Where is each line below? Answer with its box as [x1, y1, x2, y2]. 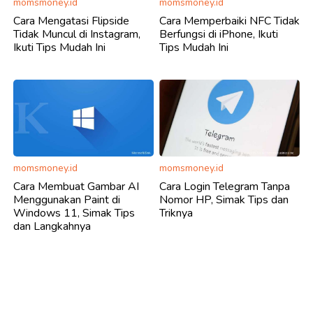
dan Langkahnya [13, 218, 91, 234]
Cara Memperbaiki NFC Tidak [159, 13, 300, 29]
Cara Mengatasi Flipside [13, 13, 129, 29]
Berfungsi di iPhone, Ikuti [159, 26, 278, 42]
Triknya [159, 205, 193, 221]
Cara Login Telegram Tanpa [159, 178, 290, 194]
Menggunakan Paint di [13, 191, 120, 208]
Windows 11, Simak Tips [13, 205, 135, 221]
